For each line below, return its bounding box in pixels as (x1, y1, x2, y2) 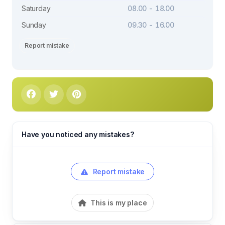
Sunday (22, 20, 46, 29)
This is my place (88, 198, 147, 207)
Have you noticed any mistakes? (22, 130, 134, 139)
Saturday (22, 4, 51, 13)
